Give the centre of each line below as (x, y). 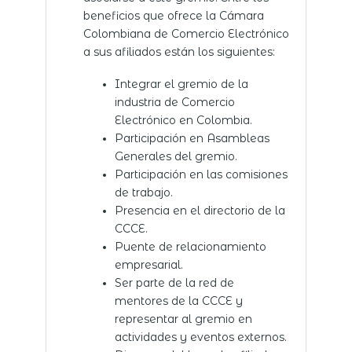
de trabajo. (143, 192)
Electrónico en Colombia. (183, 120)
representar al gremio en (183, 319)
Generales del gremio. (176, 156)
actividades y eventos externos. (200, 337)
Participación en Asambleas (192, 138)
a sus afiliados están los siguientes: (179, 51)
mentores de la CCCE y (178, 301)
